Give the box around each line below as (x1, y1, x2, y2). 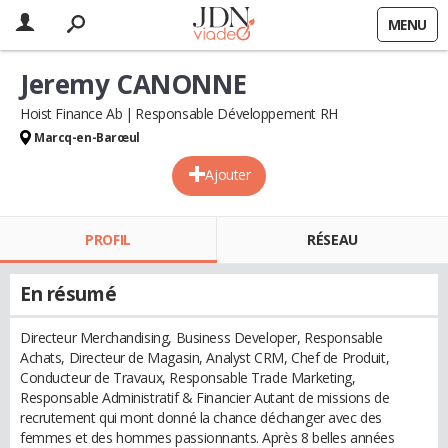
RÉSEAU (307, 230, 358, 249)
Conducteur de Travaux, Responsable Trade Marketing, (20, 368, 356, 387)
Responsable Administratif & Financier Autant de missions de (20, 388, 390, 407)
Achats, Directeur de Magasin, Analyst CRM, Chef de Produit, (20, 348, 390, 367)
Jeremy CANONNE (20, 66, 247, 102)
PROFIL (85, 230, 131, 249)
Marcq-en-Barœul (34, 129, 140, 146)
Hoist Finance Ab (20, 104, 123, 123)
